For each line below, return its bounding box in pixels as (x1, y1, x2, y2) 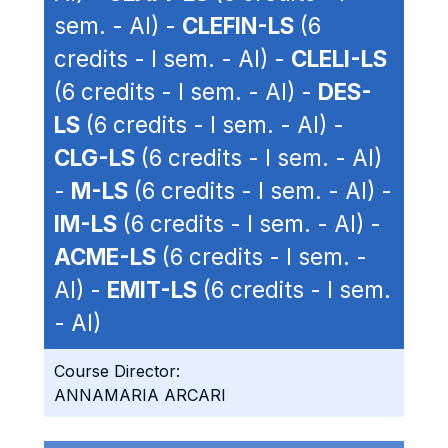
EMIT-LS (107, 276, 197, 303)
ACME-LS (54, 243, 156, 270)
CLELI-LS (291, 45, 387, 72)
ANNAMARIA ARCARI (54, 385, 226, 405)
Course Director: (54, 361, 180, 381)
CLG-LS (54, 144, 135, 171)
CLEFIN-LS (182, 12, 294, 39)
